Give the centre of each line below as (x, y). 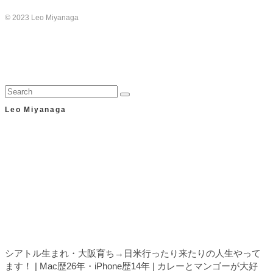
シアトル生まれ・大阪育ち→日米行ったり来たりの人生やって (133, 253)
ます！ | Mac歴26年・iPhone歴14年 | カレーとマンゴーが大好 (131, 266)
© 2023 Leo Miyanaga (42, 18)
